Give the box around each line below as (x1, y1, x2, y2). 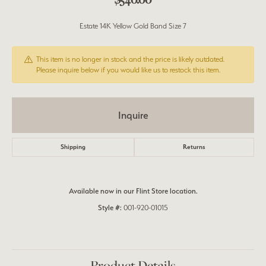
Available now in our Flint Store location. (68, 186, 198, 195)
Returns (183, 143, 205, 151)
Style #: (98, 203, 122, 212)
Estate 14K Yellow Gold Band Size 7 (80, 21, 186, 30)
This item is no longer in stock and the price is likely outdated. (36, 55, 224, 64)
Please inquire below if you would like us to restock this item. (36, 65, 220, 74)
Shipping (61, 143, 85, 151)
